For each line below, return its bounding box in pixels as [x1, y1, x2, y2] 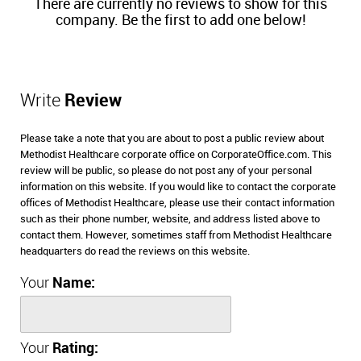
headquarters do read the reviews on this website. [20, 246, 250, 258]
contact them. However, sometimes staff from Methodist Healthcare [20, 230, 332, 242]
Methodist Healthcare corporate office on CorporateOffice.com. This [20, 149, 332, 161]
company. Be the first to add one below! [55, 13, 306, 29]
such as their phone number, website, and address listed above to [20, 214, 320, 226]
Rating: [52, 341, 98, 357]
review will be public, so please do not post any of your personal [20, 165, 312, 177]
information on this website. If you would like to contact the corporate [20, 181, 336, 193]
